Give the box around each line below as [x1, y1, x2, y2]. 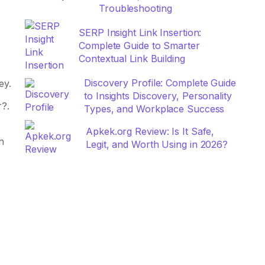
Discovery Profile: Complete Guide [84, 77, 236, 89]
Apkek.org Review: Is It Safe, [86, 125, 215, 137]
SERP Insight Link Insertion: [79, 27, 202, 38]
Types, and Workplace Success [84, 103, 225, 115]
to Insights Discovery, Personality [84, 90, 232, 102]
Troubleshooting [99, 2, 172, 14]
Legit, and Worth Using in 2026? [86, 138, 228, 150]
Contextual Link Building [79, 53, 185, 64]
